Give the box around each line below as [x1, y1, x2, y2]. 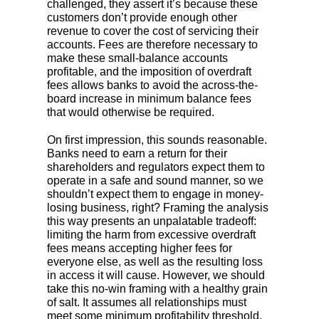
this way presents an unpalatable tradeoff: [47, 215, 256, 228]
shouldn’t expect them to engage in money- [47, 188, 263, 201]
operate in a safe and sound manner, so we [47, 174, 263, 187]
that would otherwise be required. [47, 106, 217, 119]
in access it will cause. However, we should [47, 269, 265, 282]
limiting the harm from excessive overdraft [47, 229, 256, 241]
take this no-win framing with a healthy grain [47, 283, 268, 296]
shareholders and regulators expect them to [47, 161, 265, 174]
